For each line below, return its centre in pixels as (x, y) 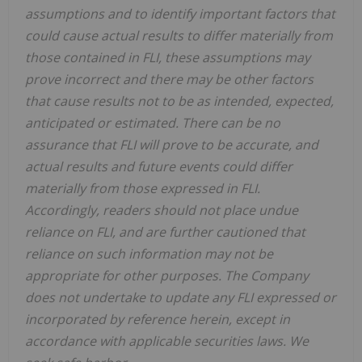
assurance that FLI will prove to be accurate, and (172, 144)
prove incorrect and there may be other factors (169, 79)
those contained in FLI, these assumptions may (168, 57)
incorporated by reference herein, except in (158, 319)
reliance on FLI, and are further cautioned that (165, 232)
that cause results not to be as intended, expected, (179, 101)
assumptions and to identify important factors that (180, 13)
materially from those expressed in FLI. (143, 188)
